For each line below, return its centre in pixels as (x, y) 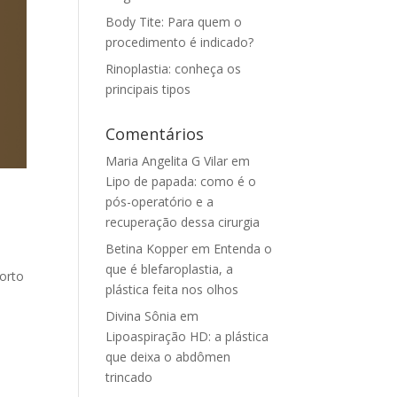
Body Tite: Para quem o (174, 22)
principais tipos (148, 89)
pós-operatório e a (160, 202)
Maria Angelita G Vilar (167, 161)
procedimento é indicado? (180, 42)
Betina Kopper (147, 249)
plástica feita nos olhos (172, 289)
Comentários (155, 134)
